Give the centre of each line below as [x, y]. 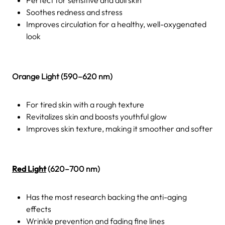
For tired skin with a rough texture [85, 104]
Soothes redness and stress [74, 12]
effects [39, 209]
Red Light [29, 168]
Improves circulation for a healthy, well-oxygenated [116, 24]
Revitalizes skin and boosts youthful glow [96, 116]
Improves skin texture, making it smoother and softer [120, 128]
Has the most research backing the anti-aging [106, 197]
